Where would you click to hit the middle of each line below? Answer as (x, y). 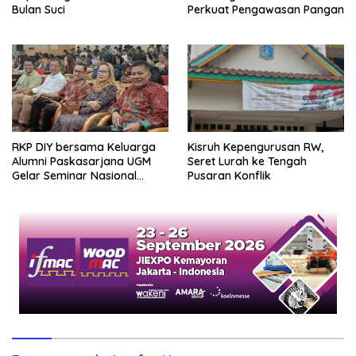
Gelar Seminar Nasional (74, 176)
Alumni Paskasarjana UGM (81, 162)
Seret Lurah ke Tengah (247, 162)
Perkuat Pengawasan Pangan (266, 9)
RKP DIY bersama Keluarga (84, 147)
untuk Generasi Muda (68, 190)
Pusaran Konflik (229, 176)
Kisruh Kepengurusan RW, (255, 147)
